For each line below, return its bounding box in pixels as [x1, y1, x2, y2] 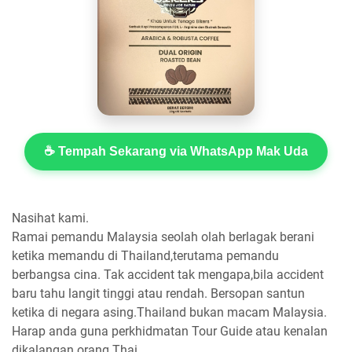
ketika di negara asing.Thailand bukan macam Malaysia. [12, 304, 327, 320]
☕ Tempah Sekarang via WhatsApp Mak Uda [44, 144, 308, 158]
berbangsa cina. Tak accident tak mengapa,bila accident [12, 266, 324, 282]
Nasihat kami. [12, 210, 89, 225]
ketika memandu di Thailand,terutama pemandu [12, 247, 279, 263]
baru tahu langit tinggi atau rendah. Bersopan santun [12, 285, 305, 301]
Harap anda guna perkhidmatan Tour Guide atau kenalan [12, 323, 328, 339]
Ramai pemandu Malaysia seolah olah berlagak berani [12, 229, 314, 244]
